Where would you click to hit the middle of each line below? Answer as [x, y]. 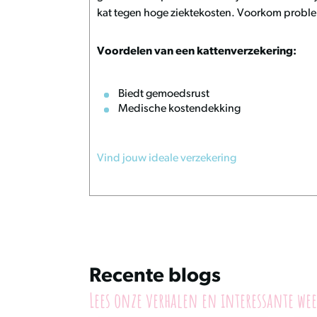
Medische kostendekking [179, 109]
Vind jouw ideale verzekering [167, 158]
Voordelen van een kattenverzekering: [197, 52]
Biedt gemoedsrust [164, 94]
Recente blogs [155, 277]
